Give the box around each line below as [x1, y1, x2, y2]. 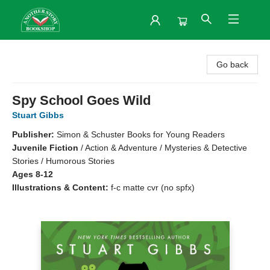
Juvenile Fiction [12, 143, 78, 152]
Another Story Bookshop [9, 46, 102, 56]
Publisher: [12, 130, 57, 139]
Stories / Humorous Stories [12, 156, 115, 166]
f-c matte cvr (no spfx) [111, 183, 195, 192]
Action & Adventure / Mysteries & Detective [85, 143, 247, 152]
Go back [216, 60, 248, 69]
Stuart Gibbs [12, 110, 64, 120]
